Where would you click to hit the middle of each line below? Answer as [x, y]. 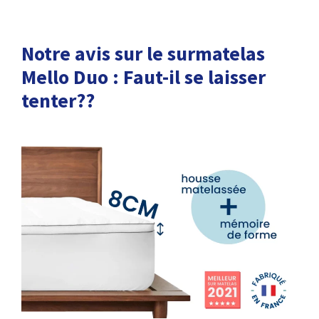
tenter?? [58, 101]
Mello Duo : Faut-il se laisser [143, 77]
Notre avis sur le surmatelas [143, 54]
